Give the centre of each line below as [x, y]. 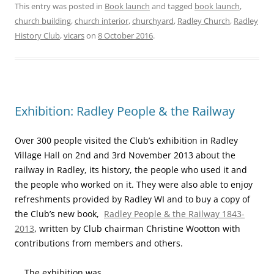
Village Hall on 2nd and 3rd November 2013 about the [125, 155]
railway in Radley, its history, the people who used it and [131, 170]
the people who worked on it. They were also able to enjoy [134, 185]
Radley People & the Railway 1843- [174, 214]
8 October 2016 [125, 36]
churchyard [153, 21]
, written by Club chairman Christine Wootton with [137, 229]
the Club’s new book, [59, 214]
